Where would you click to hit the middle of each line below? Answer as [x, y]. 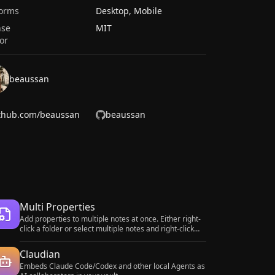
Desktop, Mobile [129, 11]
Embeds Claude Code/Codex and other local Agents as [112, 266]
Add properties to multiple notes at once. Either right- [110, 219]
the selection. [42, 238]
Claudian [40, 254]
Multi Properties [57, 207]
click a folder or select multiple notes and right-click [107, 229]
